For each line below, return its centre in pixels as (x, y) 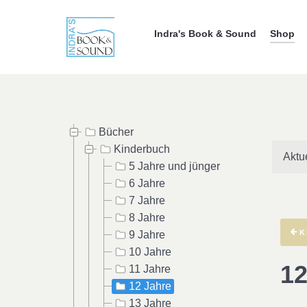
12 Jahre (150, 286)
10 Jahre (150, 251)
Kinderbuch (142, 149)
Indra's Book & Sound (205, 34)
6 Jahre (147, 183)
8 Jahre (147, 217)
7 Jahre (147, 200)
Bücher (116, 132)
